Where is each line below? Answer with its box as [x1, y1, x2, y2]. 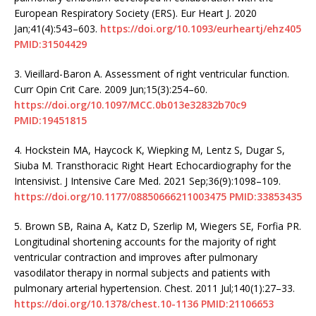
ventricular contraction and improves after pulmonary [14, 250, 257, 264]
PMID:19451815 [14, 113, 87, 127]
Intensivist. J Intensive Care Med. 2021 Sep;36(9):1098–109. [14, 174, 281, 188]
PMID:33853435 [229, 189, 302, 203]
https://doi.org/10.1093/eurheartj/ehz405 [100, 21, 301, 35]
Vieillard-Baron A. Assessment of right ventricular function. [25, 66, 289, 80]
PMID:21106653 [201, 296, 274, 310]
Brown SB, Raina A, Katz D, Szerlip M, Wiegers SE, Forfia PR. [25, 219, 301, 233]
